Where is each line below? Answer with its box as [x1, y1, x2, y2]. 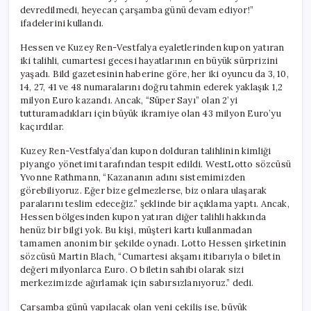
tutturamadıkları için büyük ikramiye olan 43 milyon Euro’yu [20, 107, 281, 119]
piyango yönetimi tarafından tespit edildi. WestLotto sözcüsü [20, 158, 292, 170]
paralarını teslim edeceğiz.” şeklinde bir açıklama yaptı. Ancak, [20, 197, 289, 210]
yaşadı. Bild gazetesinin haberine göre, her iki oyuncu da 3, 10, [20, 67, 289, 80]
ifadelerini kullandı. [20, 17, 104, 29]
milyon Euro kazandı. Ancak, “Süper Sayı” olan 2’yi [20, 94, 238, 106]
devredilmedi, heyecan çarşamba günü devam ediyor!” [20, 3, 253, 16]
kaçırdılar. [20, 120, 65, 133]
